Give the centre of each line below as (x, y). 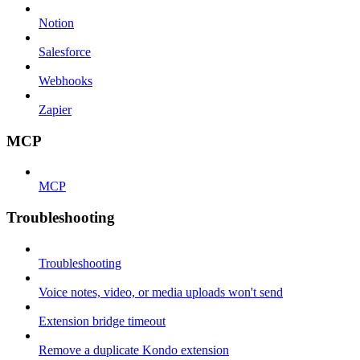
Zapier (55, 109)
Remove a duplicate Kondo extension (134, 350)
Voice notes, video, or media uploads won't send (161, 292)
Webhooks (65, 80)
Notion (56, 22)
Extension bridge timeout (102, 321)
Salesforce (65, 51)
